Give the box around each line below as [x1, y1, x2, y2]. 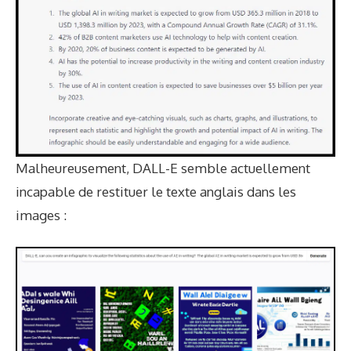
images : [16, 206, 67, 223]
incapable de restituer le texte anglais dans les [16, 183, 296, 200]
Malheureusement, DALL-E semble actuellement [16, 159, 310, 176]
